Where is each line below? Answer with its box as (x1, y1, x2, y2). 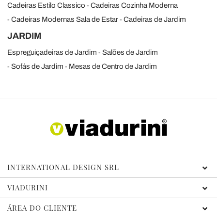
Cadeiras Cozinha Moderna (91, 1, 178, 9)
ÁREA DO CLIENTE (7, 203, 77, 213)
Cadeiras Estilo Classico (7, 1, 85, 9)
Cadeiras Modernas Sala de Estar (11, 15, 118, 23)
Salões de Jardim (102, 48, 158, 56)
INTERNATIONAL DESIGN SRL (7, 162, 119, 172)
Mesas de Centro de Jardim (69, 62, 157, 70)
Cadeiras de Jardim (124, 15, 186, 23)
